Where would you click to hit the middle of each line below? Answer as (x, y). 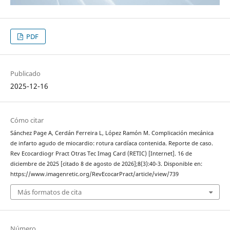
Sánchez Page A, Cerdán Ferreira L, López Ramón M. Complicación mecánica (112, 133)
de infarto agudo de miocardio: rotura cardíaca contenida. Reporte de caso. (111, 143)
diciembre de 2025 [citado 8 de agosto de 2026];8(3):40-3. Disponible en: (106, 164)
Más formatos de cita (49, 192)
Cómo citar (27, 120)
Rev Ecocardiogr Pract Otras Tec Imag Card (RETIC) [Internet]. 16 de (101, 153)
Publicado (25, 73)
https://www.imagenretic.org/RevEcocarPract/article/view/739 (94, 174)
